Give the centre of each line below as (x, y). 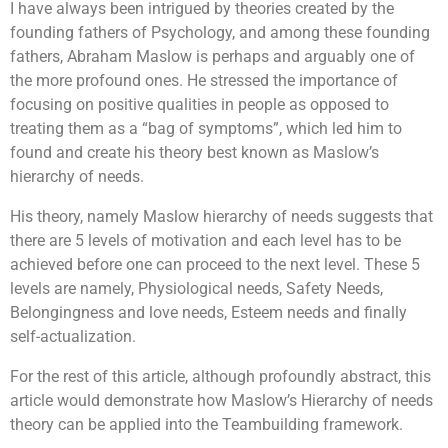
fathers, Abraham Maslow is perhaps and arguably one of (212, 56)
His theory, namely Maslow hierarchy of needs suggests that (221, 216)
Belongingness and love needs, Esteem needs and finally (208, 312)
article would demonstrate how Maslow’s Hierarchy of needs (221, 400)
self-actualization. (73, 336)
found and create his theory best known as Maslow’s (194, 152)
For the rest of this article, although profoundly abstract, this (220, 376)
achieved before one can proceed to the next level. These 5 (215, 264)
